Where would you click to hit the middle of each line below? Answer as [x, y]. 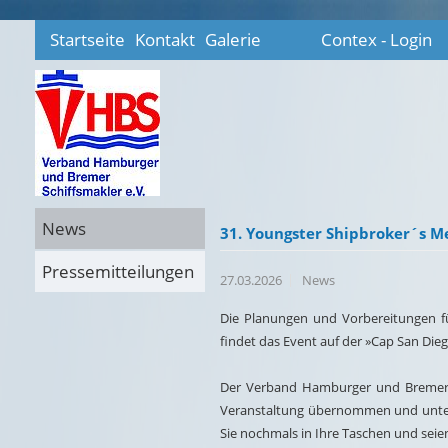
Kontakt [165, 39]
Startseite [87, 39]
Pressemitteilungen [118, 271]
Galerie [233, 39]
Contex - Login [376, 39]
